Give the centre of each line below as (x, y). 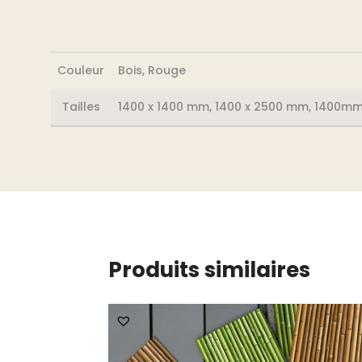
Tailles (81, 106)
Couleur (81, 70)
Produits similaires (210, 269)
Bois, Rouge (152, 70)
